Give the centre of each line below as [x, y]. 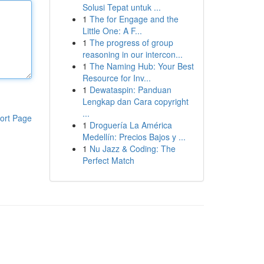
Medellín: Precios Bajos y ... [134, 137]
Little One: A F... [112, 31]
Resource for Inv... [116, 78]
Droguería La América [131, 125]
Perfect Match [108, 160]
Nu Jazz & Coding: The [132, 148]
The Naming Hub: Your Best [141, 66]
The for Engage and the [134, 19]
